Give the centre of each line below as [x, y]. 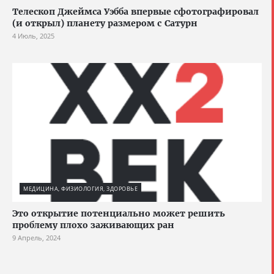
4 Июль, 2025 [33, 35]
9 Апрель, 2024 [36, 238]
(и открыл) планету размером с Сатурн [105, 23]
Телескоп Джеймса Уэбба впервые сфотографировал [135, 11]
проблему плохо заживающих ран [93, 225]
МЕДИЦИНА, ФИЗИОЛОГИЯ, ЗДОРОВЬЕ [80, 189]
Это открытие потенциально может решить [119, 214]
